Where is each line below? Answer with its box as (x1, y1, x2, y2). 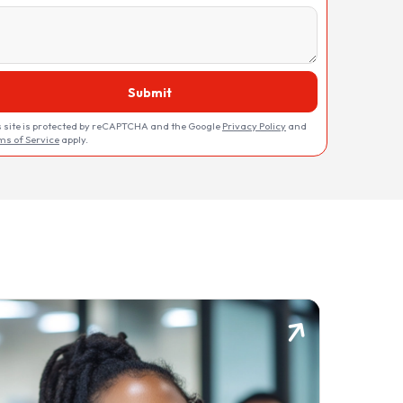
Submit (127, 84, 172, 101)
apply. (59, 132, 88, 146)
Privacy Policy (222, 119, 286, 132)
